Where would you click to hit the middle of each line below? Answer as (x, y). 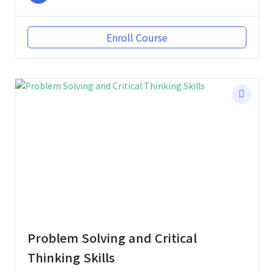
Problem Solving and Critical (112, 237)
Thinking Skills (71, 257)
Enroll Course (137, 37)
